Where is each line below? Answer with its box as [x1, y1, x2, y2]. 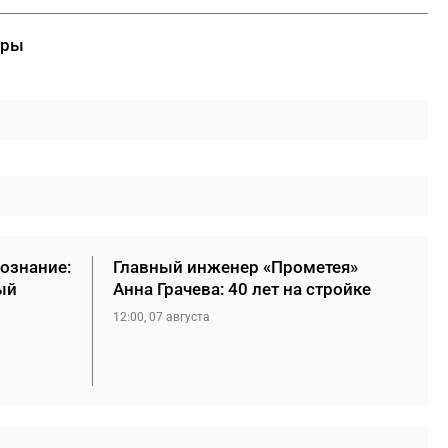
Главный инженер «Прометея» [113, 256, 358, 277]
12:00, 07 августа [113, 309, 210, 324]
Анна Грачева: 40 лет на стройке [113, 278, 371, 299]
